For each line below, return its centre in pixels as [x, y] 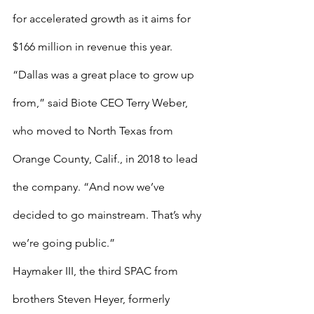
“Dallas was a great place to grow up [105, 75]
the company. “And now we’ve [90, 187]
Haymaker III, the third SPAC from [97, 271]
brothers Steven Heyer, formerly [93, 299]
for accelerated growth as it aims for [103, 19]
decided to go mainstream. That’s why [108, 215]
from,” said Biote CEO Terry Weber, [102, 103]
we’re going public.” [64, 243]
